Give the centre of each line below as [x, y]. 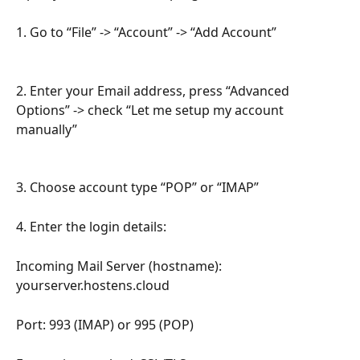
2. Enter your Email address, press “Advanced [154, 90]
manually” [47, 129]
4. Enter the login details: [91, 227]
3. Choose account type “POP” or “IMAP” [137, 188]
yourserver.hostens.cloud [93, 286]
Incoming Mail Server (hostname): [121, 266]
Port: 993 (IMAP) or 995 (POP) [105, 324]
